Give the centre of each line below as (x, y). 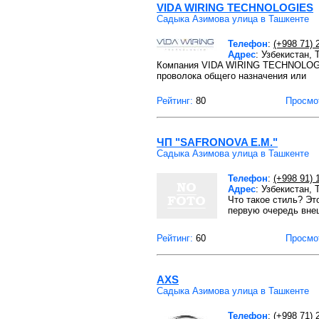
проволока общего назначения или (231, 76)
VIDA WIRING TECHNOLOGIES (235, 7)
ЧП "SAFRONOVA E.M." (217, 142)
